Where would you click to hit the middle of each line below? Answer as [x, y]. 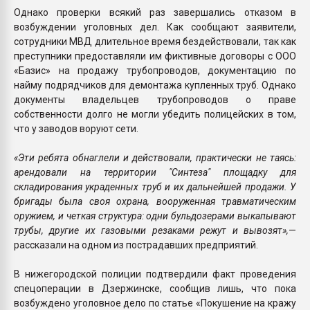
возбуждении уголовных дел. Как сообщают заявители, [155, 27]
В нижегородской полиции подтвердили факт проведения [155, 274]
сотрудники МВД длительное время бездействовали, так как [155, 41]
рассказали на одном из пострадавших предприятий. [136, 245]
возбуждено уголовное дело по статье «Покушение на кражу [155, 303]
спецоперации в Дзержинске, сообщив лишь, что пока [155, 288]
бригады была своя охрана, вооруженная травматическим [155, 201]
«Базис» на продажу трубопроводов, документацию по [155, 70]
